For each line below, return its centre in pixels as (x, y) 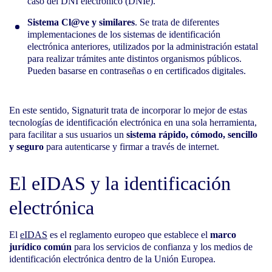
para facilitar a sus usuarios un (68, 134)
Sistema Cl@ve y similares (81, 22)
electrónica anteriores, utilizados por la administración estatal (143, 46)
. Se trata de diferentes (177, 22)
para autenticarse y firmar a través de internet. (131, 146)
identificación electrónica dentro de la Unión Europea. (112, 259)
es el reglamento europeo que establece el (129, 234)
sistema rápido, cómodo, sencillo (192, 134)
